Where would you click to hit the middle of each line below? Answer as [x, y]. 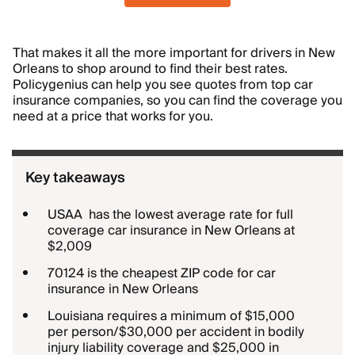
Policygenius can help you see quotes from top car [163, 85]
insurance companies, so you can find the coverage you [177, 101]
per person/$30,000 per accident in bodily [176, 332]
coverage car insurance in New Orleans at [171, 231]
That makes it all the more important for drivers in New [174, 53]
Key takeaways [75, 178]
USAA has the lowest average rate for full [170, 215]
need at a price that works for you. [113, 116]
